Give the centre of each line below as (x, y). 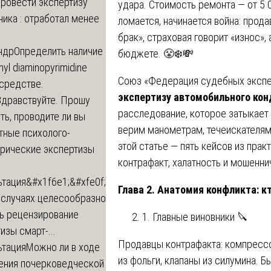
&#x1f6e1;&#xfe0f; (66, 181)
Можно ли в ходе (63, 247)
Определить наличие (58, 51)
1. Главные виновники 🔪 (195, 217)
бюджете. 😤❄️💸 (156, 53)
